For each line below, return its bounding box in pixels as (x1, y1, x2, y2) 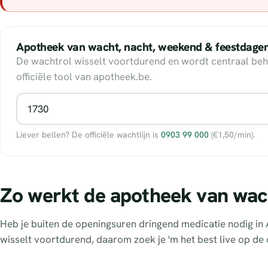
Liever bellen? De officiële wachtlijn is (16, 129, 161, 140)
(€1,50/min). (209, 129, 255, 140)
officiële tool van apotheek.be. (16, 69, 152, 83)
